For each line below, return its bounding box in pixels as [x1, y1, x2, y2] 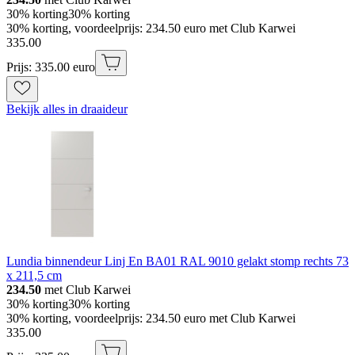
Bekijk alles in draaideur [6, 101, 128, 116]
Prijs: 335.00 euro [6, 59, 95, 74]
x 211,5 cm [6, 268, 62, 282]
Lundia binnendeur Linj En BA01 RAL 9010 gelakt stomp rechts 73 [6, 254, 349, 268]
